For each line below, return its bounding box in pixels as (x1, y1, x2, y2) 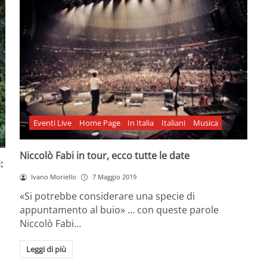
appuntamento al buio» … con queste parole (20, 203, 219, 216)
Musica (193, 117, 218, 129)
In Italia (128, 117, 154, 129)
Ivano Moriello (31, 172, 77, 182)
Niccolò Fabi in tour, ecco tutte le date (20, 149, 190, 163)
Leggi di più (26, 243, 66, 254)
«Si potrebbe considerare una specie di (20, 190, 195, 203)
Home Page (79, 117, 120, 129)
